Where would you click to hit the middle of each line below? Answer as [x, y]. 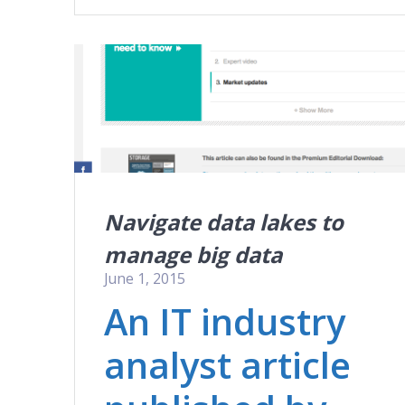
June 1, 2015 [145, 278]
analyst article [228, 364]
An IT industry [225, 321]
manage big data [193, 254]
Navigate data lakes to [224, 221]
